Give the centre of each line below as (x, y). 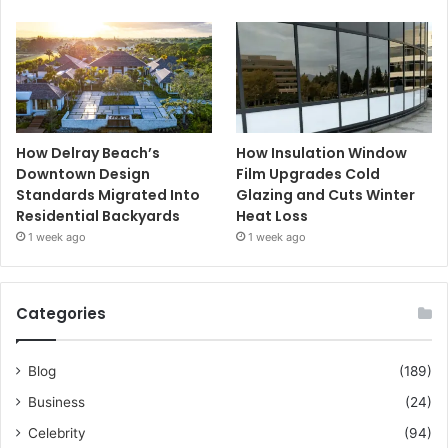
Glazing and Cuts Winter (326, 194)
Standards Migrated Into (108, 194)
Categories (61, 313)
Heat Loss (272, 215)
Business (56, 401)
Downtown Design (83, 173)
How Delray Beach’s (88, 152)
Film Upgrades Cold (308, 173)
